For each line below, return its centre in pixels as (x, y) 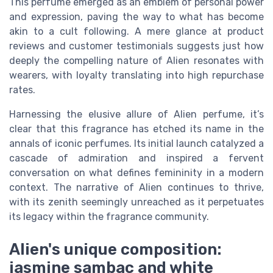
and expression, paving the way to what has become (136, 16)
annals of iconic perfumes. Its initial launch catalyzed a (136, 143)
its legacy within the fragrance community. (109, 216)
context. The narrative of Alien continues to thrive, (136, 187)
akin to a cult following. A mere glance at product (136, 31)
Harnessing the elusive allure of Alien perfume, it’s (136, 114)
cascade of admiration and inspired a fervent (136, 158)
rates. (22, 90)
